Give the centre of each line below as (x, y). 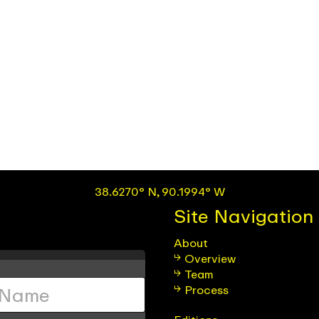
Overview (210, 258)
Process (206, 289)
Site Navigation (244, 215)
